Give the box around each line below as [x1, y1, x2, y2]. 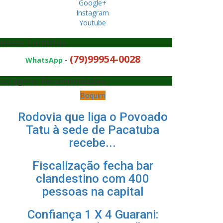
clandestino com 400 [36, 172, 149, 186]
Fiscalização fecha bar [32, 159, 153, 173]
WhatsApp [25, 55, 63, 65]
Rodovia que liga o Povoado [17, 110, 168, 124]
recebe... [69, 136, 116, 150]
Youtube [79, 18, 106, 27]
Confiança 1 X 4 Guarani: [27, 208, 158, 222]
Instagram [76, 8, 109, 17]
